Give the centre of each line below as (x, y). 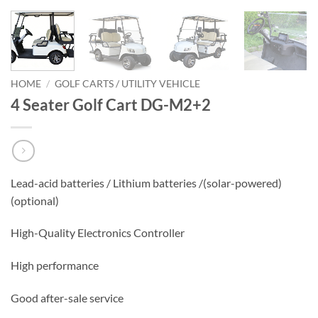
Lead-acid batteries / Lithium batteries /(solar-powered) (146, 182)
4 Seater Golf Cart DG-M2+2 (111, 105)
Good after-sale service (67, 298)
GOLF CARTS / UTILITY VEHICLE (128, 84)
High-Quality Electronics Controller (98, 233)
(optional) (35, 200)
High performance (55, 265)
